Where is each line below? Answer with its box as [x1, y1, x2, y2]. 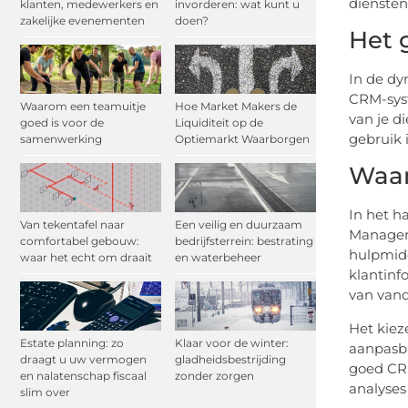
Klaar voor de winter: [175, 336, 289, 351]
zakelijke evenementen [20, 13, 145, 27]
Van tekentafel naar [20, 218, 125, 232]
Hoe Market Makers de [175, 98, 297, 113]
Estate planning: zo [20, 336, 124, 351]
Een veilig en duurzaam [175, 218, 302, 232]
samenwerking [20, 131, 102, 146]
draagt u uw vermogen [20, 352, 147, 367]
